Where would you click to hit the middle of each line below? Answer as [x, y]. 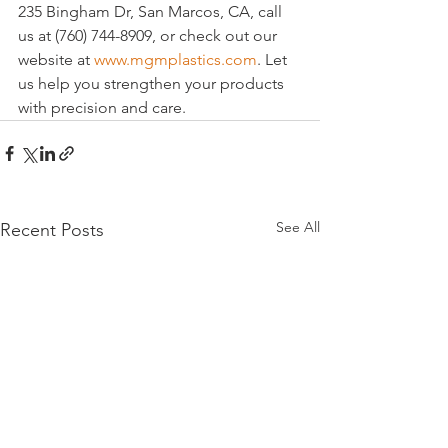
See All [298, 226]
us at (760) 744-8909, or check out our [149, 35]
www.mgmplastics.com [175, 59]
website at [56, 59]
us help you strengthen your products [153, 83]
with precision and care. [102, 107]
